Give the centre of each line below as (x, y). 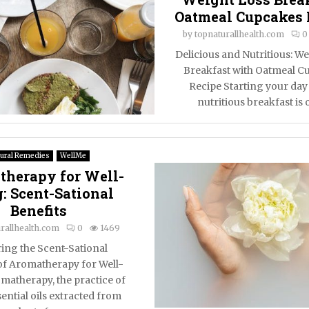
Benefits (39, 210)
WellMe (73, 156)
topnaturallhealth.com (239, 34)
